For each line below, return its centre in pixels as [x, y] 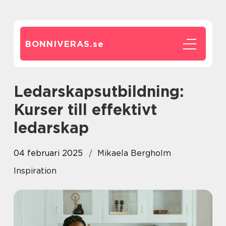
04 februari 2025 [48, 153]
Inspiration [35, 171]
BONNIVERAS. [59, 44]
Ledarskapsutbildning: [18, 91]
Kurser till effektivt [85, 109]
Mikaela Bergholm [134, 153]
